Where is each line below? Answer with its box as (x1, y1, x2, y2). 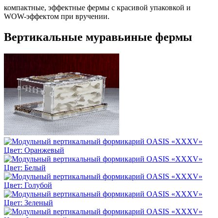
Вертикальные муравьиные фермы (4, 30, 192, 43)
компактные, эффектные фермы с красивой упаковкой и (4, 3, 191, 12)
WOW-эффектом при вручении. (4, 12, 109, 21)
